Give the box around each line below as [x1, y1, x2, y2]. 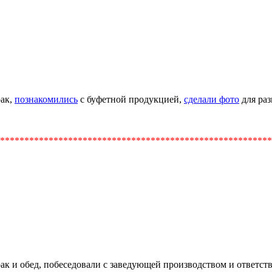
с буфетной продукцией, [78, 93, 184, 104]
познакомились [15, 93, 78, 104]
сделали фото [184, 93, 239, 104]
